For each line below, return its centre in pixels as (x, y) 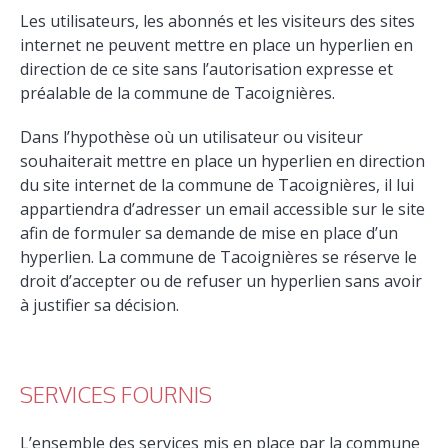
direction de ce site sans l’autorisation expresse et (207, 68)
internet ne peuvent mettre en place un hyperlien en (217, 44)
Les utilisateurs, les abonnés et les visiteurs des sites (218, 20)
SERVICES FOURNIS (116, 393)
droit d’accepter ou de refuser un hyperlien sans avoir (221, 280)
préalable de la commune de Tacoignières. (178, 92)
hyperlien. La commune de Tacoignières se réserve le (219, 256)
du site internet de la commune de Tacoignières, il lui (217, 184)
